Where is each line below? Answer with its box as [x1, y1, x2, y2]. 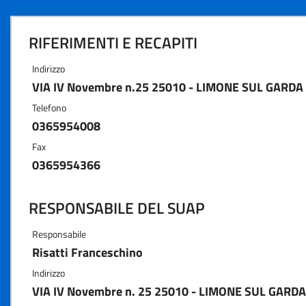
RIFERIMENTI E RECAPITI [29, 31, 197, 55]
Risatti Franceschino [32, 243, 143, 262]
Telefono [32, 100, 66, 115]
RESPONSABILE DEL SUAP [29, 196, 205, 220]
